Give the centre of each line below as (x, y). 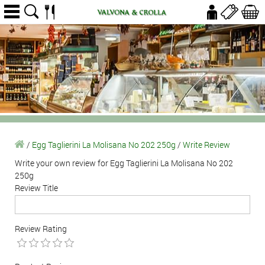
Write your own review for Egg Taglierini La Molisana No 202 (124, 163)
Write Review (206, 145)
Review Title (36, 188)
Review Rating (41, 229)
